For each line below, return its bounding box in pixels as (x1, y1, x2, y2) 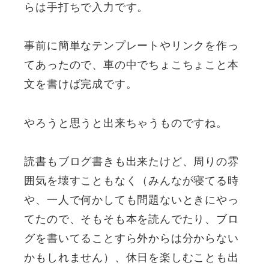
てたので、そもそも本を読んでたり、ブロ (24, 210, 239, 226)
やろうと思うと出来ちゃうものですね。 (24, 113, 228, 130)
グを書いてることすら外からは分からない (24, 229, 239, 246)
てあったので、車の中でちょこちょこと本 (24, 56, 239, 72)
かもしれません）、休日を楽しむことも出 (24, 249, 239, 265)
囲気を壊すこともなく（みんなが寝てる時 (24, 172, 239, 188)
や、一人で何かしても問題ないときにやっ (24, 191, 239, 207)
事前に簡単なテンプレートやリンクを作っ (24, 37, 239, 53)
